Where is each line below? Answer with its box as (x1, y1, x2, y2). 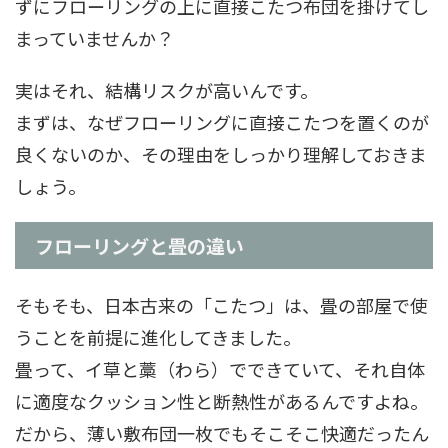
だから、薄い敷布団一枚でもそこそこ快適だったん (15, 420, 429, 446)
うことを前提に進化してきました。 (15, 324, 301, 350)
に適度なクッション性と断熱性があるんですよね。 (15, 388, 428, 414)
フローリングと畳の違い (35, 232, 244, 259)
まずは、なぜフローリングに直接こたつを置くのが (15, 109, 429, 135)
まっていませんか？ (15, 25, 174, 51)
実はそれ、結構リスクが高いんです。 (15, 77, 318, 103)
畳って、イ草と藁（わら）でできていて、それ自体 (15, 356, 425, 382)
